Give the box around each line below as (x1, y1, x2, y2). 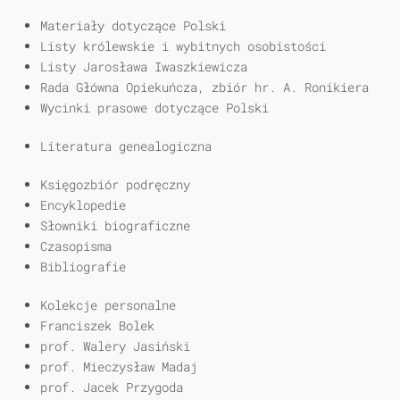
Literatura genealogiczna (40, 137, 212, 155)
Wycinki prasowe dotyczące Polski (40, 99, 269, 117)
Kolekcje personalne (40, 296, 176, 314)
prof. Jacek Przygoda (40, 379, 183, 396)
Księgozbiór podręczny (40, 176, 190, 194)
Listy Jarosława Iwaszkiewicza (40, 58, 247, 76)
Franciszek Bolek (40, 317, 154, 335)
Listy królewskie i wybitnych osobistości (40, 37, 326, 55)
